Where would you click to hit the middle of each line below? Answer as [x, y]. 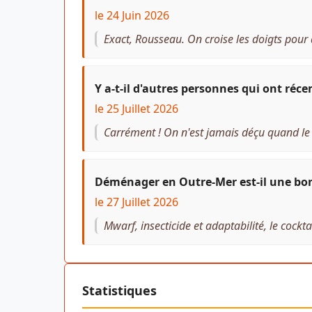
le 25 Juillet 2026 [136, 108]
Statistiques [119, 290]
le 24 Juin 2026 [132, 15]
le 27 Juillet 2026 [136, 202]
